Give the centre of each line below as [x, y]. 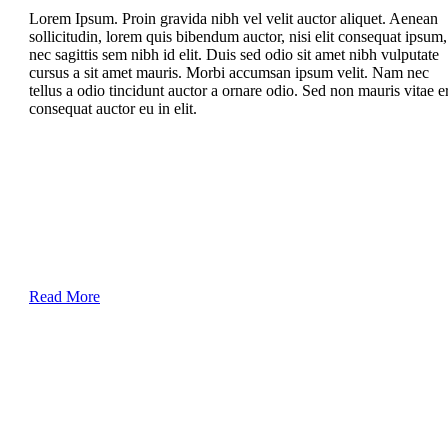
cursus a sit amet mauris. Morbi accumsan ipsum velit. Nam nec [229, 73]
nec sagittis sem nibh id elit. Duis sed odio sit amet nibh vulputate [234, 55]
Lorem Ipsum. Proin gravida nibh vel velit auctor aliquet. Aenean [233, 19]
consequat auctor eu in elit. [113, 109]
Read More [64, 297]
